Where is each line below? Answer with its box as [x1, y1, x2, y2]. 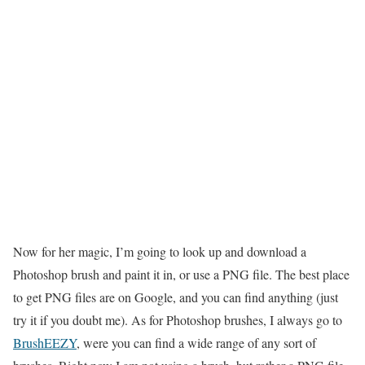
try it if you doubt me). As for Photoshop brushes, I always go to [13, 311, 342, 329]
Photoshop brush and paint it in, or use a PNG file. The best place [13, 266, 350, 284]
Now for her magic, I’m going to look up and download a [13, 243, 306, 261]
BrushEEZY [13, 334, 77, 352]
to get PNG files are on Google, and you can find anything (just [13, 288, 338, 306]
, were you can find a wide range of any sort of [77, 334, 316, 352]
